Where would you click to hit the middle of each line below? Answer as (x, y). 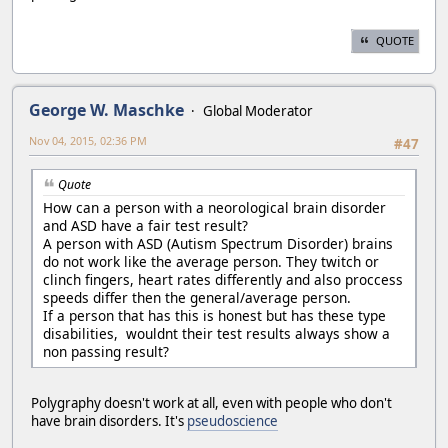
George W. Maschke (106, 109)
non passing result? (106, 351)
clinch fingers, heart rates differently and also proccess (223, 279)
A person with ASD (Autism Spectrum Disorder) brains (218, 243)
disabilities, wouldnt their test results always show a (216, 333)
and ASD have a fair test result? (145, 225)
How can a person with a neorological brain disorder (214, 207)
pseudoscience (232, 420)
